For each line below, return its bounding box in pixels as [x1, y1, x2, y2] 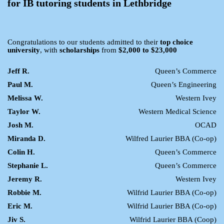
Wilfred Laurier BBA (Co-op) [125, 134, 216, 142]
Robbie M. [7, 188, 41, 196]
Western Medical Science [138, 107, 216, 115]
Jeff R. [7, 66, 29, 75]
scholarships [59, 45, 99, 54]
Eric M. [7, 201, 32, 210]
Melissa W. [7, 93, 43, 102]
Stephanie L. [7, 161, 48, 169]
